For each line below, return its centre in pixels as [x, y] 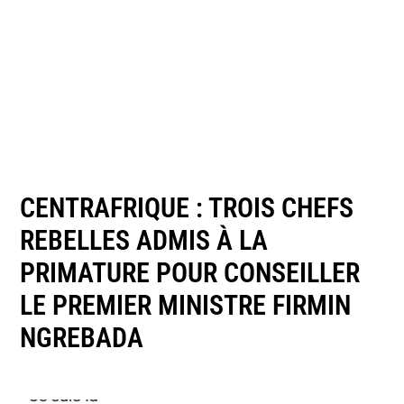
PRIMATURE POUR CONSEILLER [190, 272]
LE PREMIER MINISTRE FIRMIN [186, 305]
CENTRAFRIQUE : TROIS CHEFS [187, 207]
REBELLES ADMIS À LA [144, 240]
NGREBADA [82, 337]
